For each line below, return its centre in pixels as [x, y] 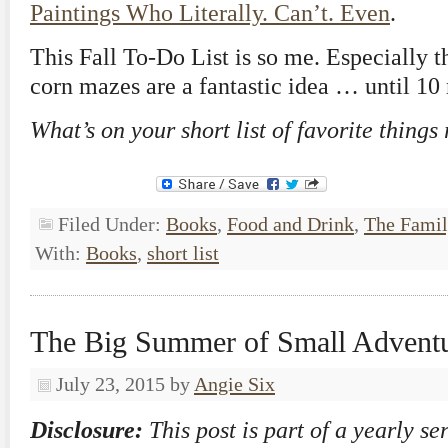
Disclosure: [86, 430]
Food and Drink [290, 224]
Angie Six [234, 384]
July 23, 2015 [110, 384]
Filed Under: [112, 224]
